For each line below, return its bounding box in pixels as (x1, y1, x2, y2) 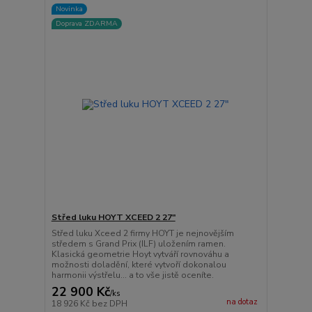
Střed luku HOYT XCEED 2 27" (51, 212, 175, 223)
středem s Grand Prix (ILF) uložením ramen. (51, 238, 226, 249)
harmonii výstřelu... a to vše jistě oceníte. (51, 270, 214, 281)
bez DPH (91, 298, 127, 309)
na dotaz (226, 297, 258, 308)
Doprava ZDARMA (55, 18, 118, 29)
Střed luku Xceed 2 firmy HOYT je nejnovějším (51, 228, 234, 239)
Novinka (55, 3, 83, 14)
